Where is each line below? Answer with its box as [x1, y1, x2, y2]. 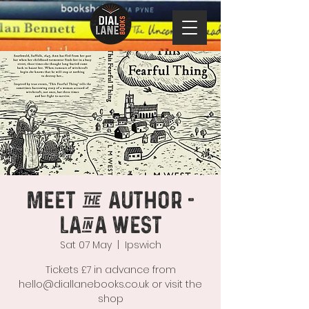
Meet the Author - [26, 189, 195, 213]
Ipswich [124, 238, 161, 252]
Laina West [59, 214, 162, 238]
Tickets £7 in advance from [45, 263, 176, 277]
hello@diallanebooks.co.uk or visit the [19, 277, 202, 291]
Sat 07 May [59, 238, 112, 252]
